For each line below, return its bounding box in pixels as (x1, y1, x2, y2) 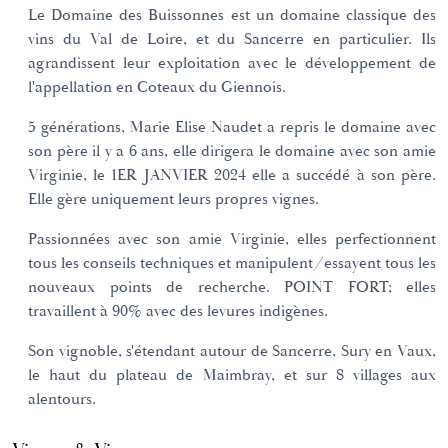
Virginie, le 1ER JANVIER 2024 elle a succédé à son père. (28, 164, 436, 186)
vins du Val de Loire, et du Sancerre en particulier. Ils (28, 28, 436, 50)
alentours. (28, 388, 96, 410)
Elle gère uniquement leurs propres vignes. (28, 188, 319, 210)
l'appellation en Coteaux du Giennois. (28, 76, 286, 98)
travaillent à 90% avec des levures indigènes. (28, 300, 328, 322)
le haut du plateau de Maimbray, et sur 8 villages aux (28, 364, 436, 386)
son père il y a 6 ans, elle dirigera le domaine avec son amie (28, 140, 436, 162)
